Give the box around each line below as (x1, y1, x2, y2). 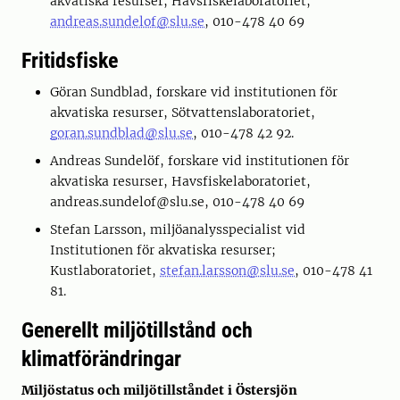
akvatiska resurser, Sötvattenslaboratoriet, (50, 104, 315, 121)
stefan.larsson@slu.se (160, 262, 295, 279)
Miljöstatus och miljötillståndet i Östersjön (21, 382, 297, 398)
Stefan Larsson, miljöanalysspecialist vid (50, 221, 305, 237)
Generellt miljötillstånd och (21, 318, 253, 343)
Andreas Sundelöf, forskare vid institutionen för (50, 153, 349, 169)
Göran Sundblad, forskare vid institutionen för (50, 84, 337, 100)
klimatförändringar (21, 346, 181, 371)
